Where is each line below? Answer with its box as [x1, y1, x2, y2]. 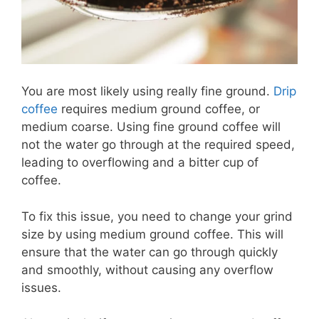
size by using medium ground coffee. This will [21, 226, 283, 241]
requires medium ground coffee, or [58, 102, 260, 116]
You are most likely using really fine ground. [21, 84, 273, 98]
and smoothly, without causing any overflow [21, 262, 273, 277]
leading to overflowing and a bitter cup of [21, 155, 258, 169]
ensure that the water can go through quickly [21, 244, 278, 259]
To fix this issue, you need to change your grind [21, 209, 293, 224]
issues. [21, 280, 61, 295]
